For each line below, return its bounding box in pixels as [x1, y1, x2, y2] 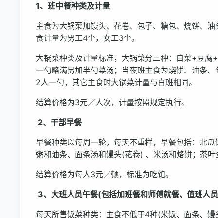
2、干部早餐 [36, 117, 82, 127]
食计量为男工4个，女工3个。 [36, 33, 139, 43]
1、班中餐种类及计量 [36, 1, 110, 11]
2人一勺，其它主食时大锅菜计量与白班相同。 [36, 77, 197, 87]
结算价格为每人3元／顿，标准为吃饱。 [36, 169, 173, 179]
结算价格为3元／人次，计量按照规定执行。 [36, 97, 189, 107]
